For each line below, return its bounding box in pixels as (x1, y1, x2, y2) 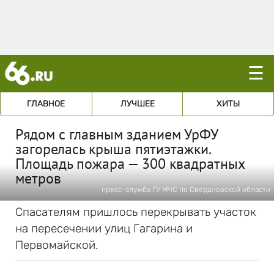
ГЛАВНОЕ (27, 98, 65, 109)
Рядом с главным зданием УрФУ (15, 125, 218, 144)
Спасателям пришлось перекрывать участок (15, 205, 256, 219)
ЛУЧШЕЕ (120, 98, 155, 109)
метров (15, 169, 61, 188)
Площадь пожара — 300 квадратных (15, 154, 245, 173)
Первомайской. (15, 238, 98, 252)
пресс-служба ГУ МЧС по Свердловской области (102, 185, 270, 194)
